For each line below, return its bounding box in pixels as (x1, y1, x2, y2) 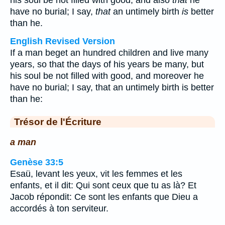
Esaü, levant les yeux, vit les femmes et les (10, 169, 182, 179)
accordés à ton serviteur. (10, 203, 108, 214)
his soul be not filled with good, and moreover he (10, 71, 204, 81)
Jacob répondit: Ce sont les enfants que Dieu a (10, 192, 198, 202)
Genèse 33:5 (10, 157, 63, 168)
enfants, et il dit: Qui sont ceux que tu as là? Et (10, 180, 196, 191)
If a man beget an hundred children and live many (10, 48, 208, 58)
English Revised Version (10, 36, 115, 46)
